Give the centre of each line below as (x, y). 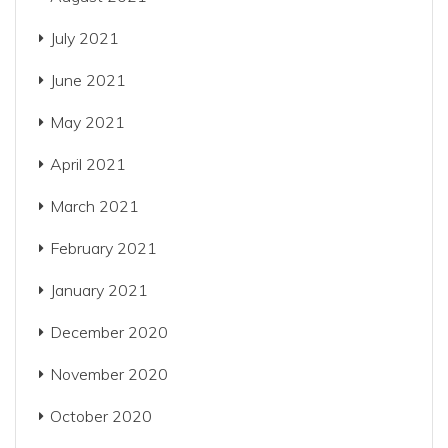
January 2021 (99, 290)
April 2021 (88, 164)
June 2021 (88, 80)
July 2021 (84, 38)
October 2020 (101, 416)
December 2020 (109, 332)
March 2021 (94, 206)
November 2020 (109, 374)
